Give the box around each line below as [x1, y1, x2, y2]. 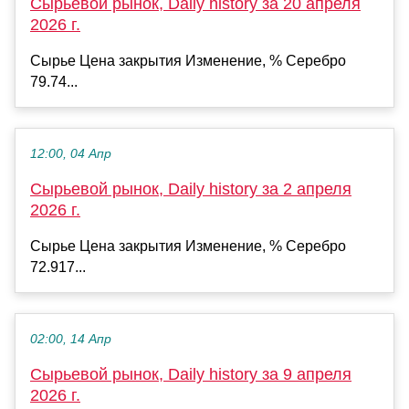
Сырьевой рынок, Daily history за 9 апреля [30, 365, 351, 384]
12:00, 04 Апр [30, 147, 111, 162]
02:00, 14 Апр [30, 332, 111, 347]
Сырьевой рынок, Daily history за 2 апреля [30, 180, 351, 199]
